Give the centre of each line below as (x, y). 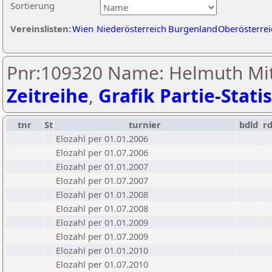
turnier (145, 124)
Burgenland (193, 29)
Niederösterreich (131, 29)
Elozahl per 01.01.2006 (102, 138)
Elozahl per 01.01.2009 (102, 222)
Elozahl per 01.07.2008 (102, 208)
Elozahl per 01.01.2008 (102, 194)
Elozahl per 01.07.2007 (102, 180)
